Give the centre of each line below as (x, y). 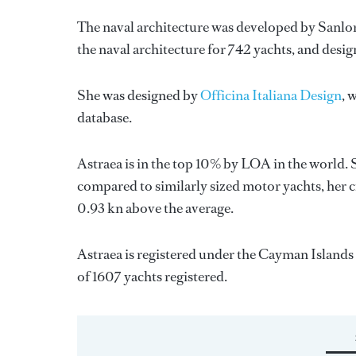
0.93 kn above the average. (155, 208)
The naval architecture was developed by (197, 27)
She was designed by (139, 95)
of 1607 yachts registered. (152, 277)
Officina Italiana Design (271, 95)
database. (104, 118)
